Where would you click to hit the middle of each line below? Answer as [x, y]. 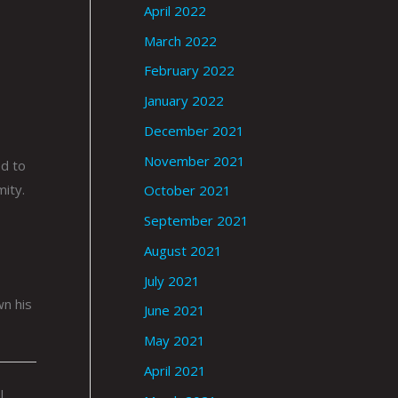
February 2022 [189, 71]
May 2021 [175, 341]
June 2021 [175, 310]
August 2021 [183, 250]
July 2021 [172, 280]
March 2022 [180, 40]
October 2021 [187, 191]
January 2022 [184, 101]
